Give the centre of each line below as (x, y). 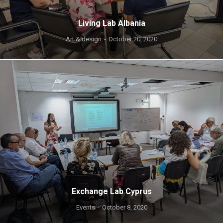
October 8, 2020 (124, 207)
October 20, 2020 (133, 39)
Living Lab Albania (111, 23)
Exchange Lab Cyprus (111, 191)
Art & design (84, 39)
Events (85, 207)
